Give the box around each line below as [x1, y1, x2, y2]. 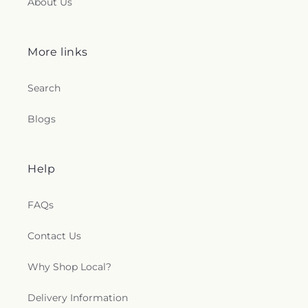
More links [27, 45, 88, 58]
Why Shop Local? [27, 261, 111, 273]
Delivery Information [27, 291, 128, 304]
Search [27, 82, 60, 94]
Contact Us [27, 230, 81, 242]
